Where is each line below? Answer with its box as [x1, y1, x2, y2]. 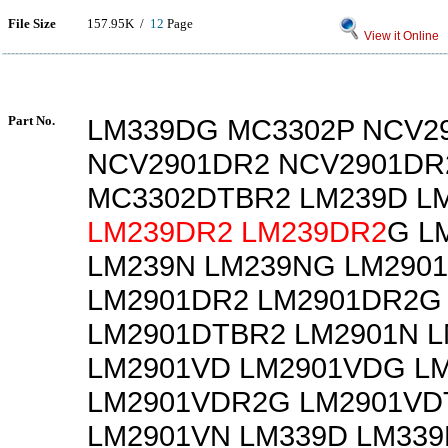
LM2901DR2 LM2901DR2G [87, 283, 442, 316]
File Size [8, 16, 56, 31]
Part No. [8, 113, 55, 128]
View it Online [361, 29, 439, 43]
